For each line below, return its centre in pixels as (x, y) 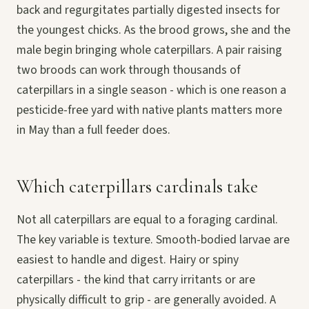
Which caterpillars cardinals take (137, 186)
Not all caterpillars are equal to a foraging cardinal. (147, 219)
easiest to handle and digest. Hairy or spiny (128, 259)
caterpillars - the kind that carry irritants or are (136, 279)
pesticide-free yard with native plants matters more (149, 110)
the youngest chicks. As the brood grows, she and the (153, 30)
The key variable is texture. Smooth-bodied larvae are (153, 239)
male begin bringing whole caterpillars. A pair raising (149, 50)
